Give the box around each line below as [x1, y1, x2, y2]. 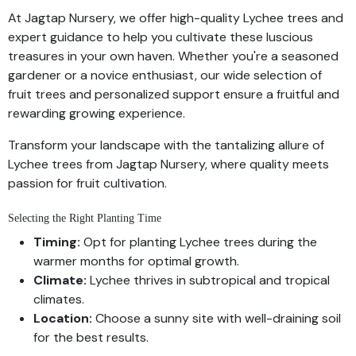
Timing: [33, 233, 80, 250]
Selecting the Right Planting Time [8, 211, 161, 224]
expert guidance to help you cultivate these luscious [8, 28, 313, 45]
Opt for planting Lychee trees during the [80, 233, 317, 250]
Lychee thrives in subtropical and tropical [87, 271, 330, 288]
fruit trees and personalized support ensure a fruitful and [8, 85, 339, 103]
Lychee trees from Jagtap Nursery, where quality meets [8, 155, 329, 172]
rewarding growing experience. [8, 104, 185, 122]
